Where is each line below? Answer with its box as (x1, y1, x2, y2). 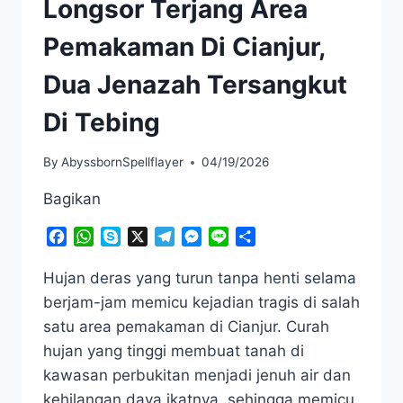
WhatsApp (94, 228, 164, 246)
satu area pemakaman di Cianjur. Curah (43, 318, 329, 336)
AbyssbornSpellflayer (61, 155, 184, 170)
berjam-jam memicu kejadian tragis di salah (43, 293, 360, 312)
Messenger (201, 228, 275, 246)
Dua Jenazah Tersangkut (43, 68, 347, 100)
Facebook (67, 228, 134, 246)
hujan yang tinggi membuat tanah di (43, 342, 304, 361)
